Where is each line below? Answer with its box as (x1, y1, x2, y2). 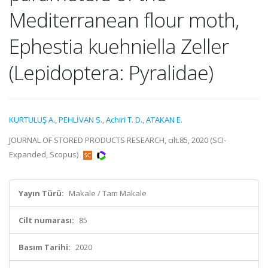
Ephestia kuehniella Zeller (9, 32, 229, 60)
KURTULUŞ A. (9, 114, 55, 125)
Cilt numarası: (19, 215, 74, 226)
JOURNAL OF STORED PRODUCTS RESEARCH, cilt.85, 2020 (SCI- (9, 135, 226, 145)
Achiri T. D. (106, 114, 142, 125)
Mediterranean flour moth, (9, 6, 239, 33)
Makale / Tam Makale (69, 188, 147, 199)
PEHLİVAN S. (59, 114, 102, 125)
